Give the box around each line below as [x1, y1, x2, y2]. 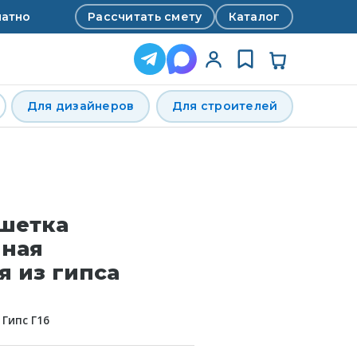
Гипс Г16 [2, 313, 49, 328]
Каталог [228, 9, 280, 24]
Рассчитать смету [88, 9, 202, 24]
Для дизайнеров [26, 99, 135, 113]
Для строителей [171, 99, 278, 113]
